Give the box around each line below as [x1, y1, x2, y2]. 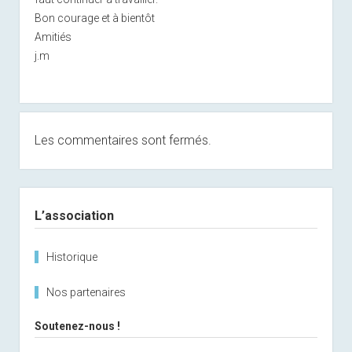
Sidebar [18, 188, 70, 205]
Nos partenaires [46, 286, 126, 299]
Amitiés [34, 31, 71, 44]
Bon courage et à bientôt [34, 12, 155, 25]
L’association [34, 208, 114, 224]
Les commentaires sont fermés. [34, 133, 211, 148]
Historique [46, 251, 97, 264]
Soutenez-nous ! [34, 320, 120, 333]
